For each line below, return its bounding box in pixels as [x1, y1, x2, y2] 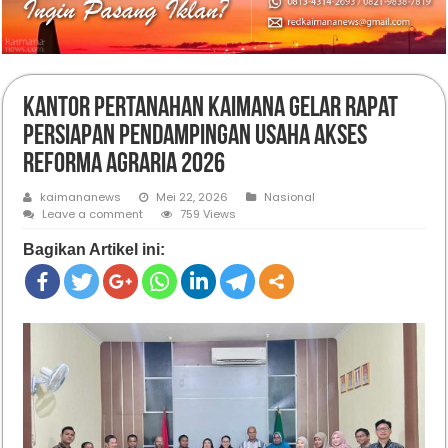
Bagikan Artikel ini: [23, 241, 166, 259]
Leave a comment [42, 206, 144, 223]
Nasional [264, 189, 316, 206]
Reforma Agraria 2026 [23, 151, 226, 180]
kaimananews [40, 189, 122, 206]
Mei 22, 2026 [156, 189, 229, 206]
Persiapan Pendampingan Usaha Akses [23, 123, 368, 152]
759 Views [180, 206, 237, 223]
